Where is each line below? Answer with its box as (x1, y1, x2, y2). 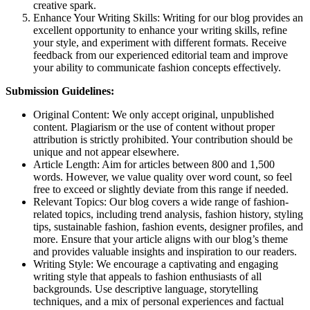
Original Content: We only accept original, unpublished (33, 108, 274, 120)
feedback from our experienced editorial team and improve (33, 48, 288, 61)
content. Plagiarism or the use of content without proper (33, 120, 275, 133)
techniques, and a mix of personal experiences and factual (33, 295, 284, 307)
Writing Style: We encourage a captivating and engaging (33, 257, 278, 270)
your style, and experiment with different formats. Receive (33, 36, 286, 48)
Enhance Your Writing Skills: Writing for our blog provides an (33, 11, 303, 24)
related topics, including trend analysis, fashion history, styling (33, 208, 303, 220)
